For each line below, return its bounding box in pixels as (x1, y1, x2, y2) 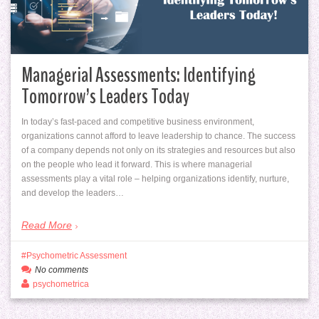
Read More (21, 219, 72, 231)
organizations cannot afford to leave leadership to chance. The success (21, 131, 296, 142)
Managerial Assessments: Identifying (21, 61, 256, 90)
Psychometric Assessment (26, 250, 127, 261)
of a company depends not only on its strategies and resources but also (21, 145, 296, 156)
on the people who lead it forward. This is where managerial (21, 159, 252, 170)
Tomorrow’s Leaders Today (21, 82, 189, 112)
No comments (35, 264, 88, 275)
